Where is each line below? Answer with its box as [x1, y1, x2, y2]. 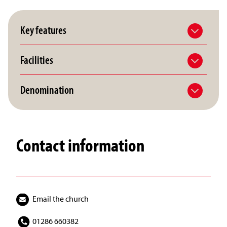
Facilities [20, 52, 53, 67]
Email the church [32, 193, 89, 204]
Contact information [16, 133, 144, 156]
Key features [20, 22, 66, 37]
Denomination [20, 82, 74, 97]
